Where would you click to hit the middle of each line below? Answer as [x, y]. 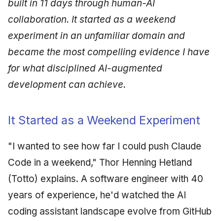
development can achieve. [67, 84]
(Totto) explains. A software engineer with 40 [106, 179]
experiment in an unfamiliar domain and [96, 36]
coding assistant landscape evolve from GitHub [110, 211]
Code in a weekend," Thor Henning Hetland [100, 162]
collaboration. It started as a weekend [92, 19]
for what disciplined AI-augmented [85, 68]
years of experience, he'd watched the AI [97, 195]
